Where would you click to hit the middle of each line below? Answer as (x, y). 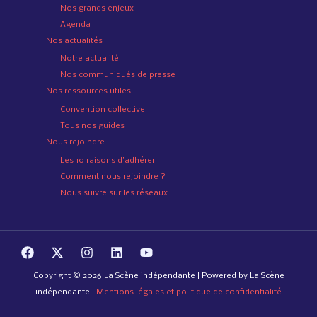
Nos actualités (74, 41)
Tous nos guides (92, 126)
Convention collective (103, 110)
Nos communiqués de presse (118, 75)
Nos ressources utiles (88, 92)
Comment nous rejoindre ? (113, 177)
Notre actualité (90, 59)
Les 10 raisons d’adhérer (108, 160)
